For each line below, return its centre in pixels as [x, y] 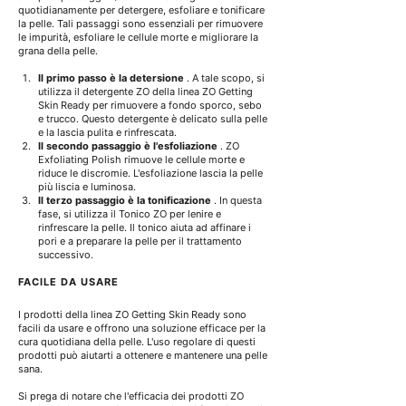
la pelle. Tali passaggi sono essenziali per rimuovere [142, 24]
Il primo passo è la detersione [111, 78]
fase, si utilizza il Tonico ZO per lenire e [131, 214]
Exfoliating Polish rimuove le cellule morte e [143, 160]
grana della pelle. [58, 51]
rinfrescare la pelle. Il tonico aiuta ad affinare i [146, 228]
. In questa [239, 201]
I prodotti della [53, 315]
